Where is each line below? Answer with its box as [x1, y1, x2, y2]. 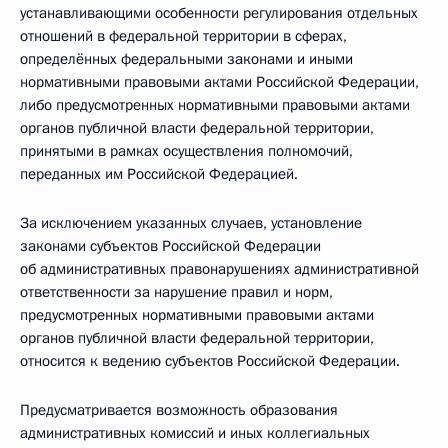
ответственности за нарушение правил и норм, [20, 282, 333, 302]
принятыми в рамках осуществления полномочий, [20, 141, 353, 161]
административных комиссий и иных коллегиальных [20, 423, 370, 443]
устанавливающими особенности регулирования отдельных [20, 3, 418, 23]
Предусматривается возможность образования [20, 400, 338, 420]
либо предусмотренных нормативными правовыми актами [20, 95, 410, 115]
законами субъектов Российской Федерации [20, 236, 321, 256]
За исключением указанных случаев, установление [20, 213, 362, 233]
